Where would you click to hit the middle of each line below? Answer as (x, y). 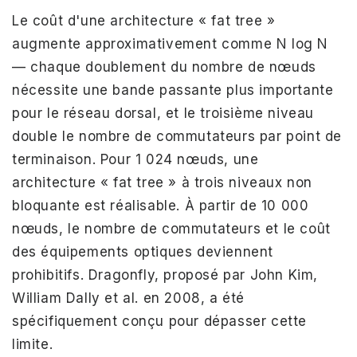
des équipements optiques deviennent (143, 252)
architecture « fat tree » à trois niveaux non (163, 183)
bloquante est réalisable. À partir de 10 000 (161, 206)
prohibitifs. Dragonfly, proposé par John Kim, (165, 275)
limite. (33, 345)
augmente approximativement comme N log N (171, 44)
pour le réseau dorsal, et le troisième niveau (163, 114)
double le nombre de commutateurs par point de (177, 137)
